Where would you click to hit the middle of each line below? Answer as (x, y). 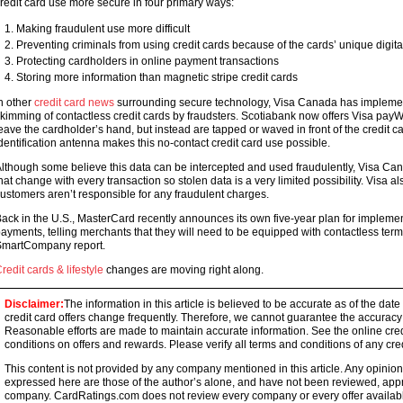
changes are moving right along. (184, 270)
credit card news (75, 103)
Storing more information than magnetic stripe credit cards (157, 77)
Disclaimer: (34, 304)
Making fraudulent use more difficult (103, 29)
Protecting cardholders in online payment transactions (147, 61)
